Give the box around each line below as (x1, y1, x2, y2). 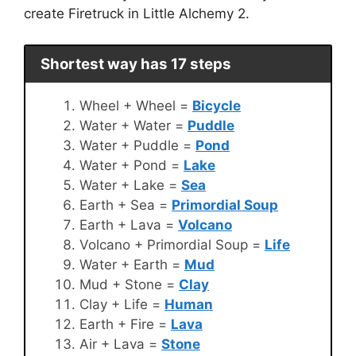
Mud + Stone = (79, 277, 179, 293)
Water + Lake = (79, 177, 181, 194)
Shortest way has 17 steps (40, 54, 231, 73)
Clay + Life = (79, 296, 164, 313)
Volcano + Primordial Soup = (79, 237, 265, 253)
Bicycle (192, 98, 241, 114)
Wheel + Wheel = (79, 98, 192, 114)
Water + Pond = (79, 157, 184, 174)
